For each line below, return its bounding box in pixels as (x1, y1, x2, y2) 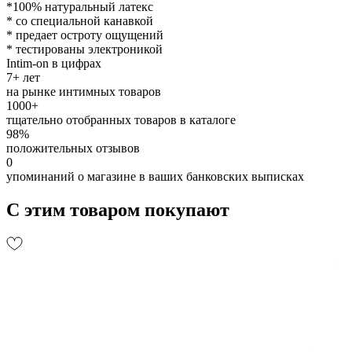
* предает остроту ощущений (6, 27, 163, 42)
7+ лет (6, 70, 40, 84)
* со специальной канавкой (6, 13, 153, 27)
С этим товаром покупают (6, 199, 229, 220)
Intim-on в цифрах (6, 56, 101, 70)
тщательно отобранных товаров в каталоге (6, 112, 236, 126)
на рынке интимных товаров (6, 84, 161, 98)
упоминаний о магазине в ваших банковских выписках (6, 169, 304, 183)
